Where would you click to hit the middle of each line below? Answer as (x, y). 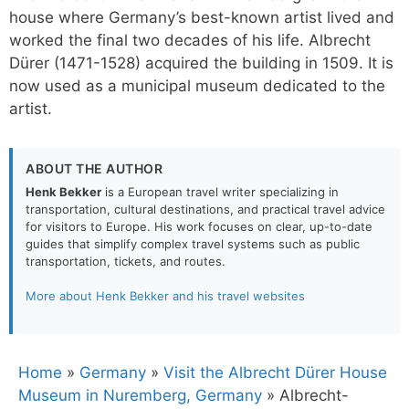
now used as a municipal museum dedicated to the (197, 85)
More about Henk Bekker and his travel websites (165, 296)
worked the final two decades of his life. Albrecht (190, 40)
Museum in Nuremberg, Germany (140, 395)
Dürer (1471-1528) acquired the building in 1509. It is (201, 63)
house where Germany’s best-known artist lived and (202, 17)
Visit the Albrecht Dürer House (275, 372)
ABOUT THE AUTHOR (94, 168)
